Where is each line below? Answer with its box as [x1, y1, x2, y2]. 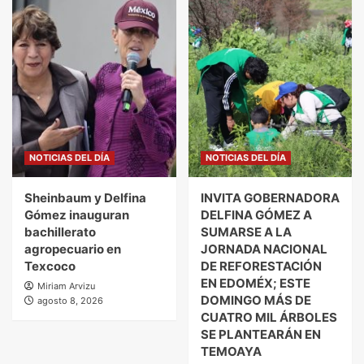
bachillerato [24, 224, 96, 240]
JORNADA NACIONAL [200, 241, 327, 258]
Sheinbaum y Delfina [24, 190, 146, 206]
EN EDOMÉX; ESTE [200, 275, 310, 292]
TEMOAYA [200, 344, 262, 360]
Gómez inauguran [24, 207, 129, 223]
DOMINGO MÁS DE [200, 292, 311, 309]
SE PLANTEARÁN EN [200, 327, 321, 343]
